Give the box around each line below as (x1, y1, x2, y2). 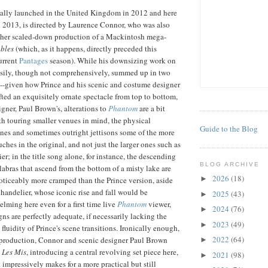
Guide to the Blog (200, 123, 258, 134)
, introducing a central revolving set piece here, (26, 246, 178, 257)
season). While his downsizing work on (48, 54, 176, 66)
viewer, (147, 198, 171, 209)
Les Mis (2, 246, 26, 257)
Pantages (19, 54, 48, 66)
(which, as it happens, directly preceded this (14, 42, 157, 54)
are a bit (138, 102, 165, 114)
